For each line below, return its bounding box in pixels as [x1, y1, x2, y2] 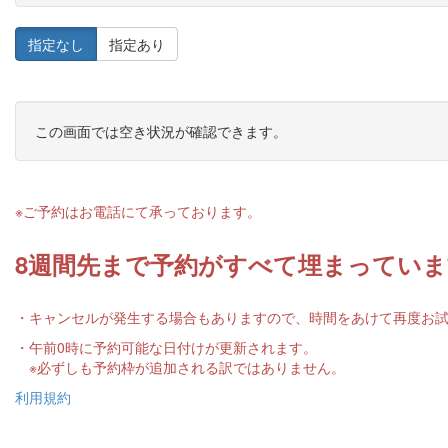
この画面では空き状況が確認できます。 [35, 121, 287, 141]
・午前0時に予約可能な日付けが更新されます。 [15, 337, 317, 357]
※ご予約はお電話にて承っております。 [15, 201, 261, 221]
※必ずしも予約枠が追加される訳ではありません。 [15, 357, 345, 377]
